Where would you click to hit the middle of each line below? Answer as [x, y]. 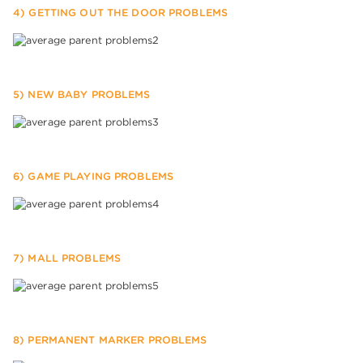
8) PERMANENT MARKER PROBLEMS [110, 340]
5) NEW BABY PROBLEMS [82, 95]
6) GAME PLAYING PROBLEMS [94, 177]
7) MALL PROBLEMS [67, 258]
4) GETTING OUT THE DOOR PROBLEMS [121, 13]
